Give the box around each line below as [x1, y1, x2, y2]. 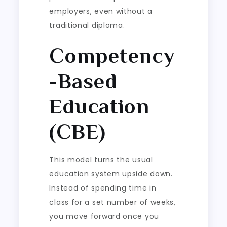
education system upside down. [49, 168, 173, 179]
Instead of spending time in [49, 182, 157, 193]
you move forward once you [49, 211, 159, 221]
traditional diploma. [49, 20, 125, 30]
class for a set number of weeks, [49, 197, 176, 207]
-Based [49, 68, 118, 93]
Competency [49, 43, 175, 67]
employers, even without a [49, 6, 153, 16]
